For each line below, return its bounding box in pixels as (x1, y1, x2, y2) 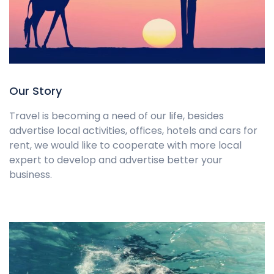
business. (9, 167, 52, 182)
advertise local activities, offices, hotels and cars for (9, 123, 257, 138)
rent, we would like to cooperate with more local (9, 138, 242, 152)
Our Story (9, 83, 62, 98)
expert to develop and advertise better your (9, 152, 223, 167)
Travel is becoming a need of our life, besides (9, 108, 224, 123)
